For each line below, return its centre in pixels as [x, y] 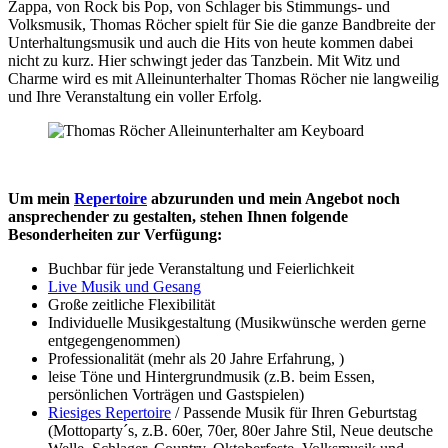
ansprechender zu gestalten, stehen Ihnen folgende [178, 216]
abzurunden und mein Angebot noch [273, 198]
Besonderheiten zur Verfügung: [115, 234]
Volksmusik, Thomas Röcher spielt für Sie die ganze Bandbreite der [221, 24]
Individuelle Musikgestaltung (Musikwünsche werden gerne [237, 322]
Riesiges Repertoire [109, 412]
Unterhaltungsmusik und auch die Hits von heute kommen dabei [210, 42]
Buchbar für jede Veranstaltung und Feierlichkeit [201, 268]
